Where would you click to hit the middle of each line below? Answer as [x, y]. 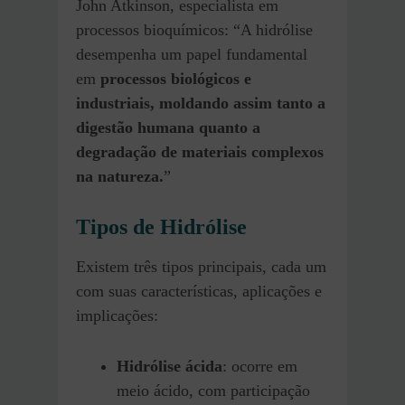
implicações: [117, 315]
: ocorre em [260, 366]
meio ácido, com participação [213, 390]
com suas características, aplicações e [199, 291]
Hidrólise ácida [170, 366]
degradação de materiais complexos [200, 152]
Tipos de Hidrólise [161, 227]
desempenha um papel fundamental [192, 55]
